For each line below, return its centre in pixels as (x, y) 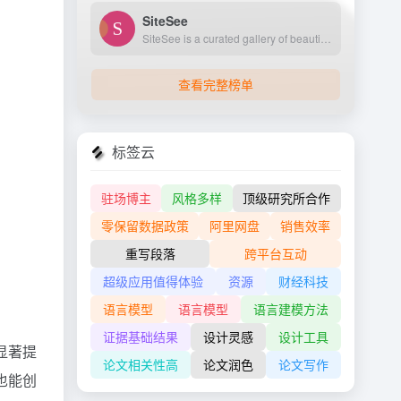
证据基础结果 (141, 337)
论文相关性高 (141, 364)
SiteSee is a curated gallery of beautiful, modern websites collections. (326, 38)
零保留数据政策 (145, 226)
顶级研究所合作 (287, 198)
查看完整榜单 (216, 84)
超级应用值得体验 (153, 281)
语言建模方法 (291, 309)
